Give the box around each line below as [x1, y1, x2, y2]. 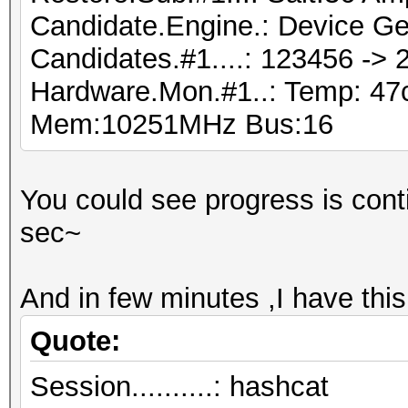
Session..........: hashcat [30, 371, 329, 403]
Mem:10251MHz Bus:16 [30, 108, 333, 140]
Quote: [30, 325, 120, 357]
